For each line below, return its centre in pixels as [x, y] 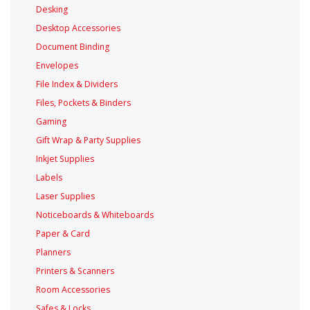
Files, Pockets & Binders [83, 102]
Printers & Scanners [75, 271]
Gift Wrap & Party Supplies [88, 140]
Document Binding [72, 46]
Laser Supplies [65, 196]
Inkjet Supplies [65, 158]
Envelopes [57, 65]
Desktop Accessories [78, 28]
